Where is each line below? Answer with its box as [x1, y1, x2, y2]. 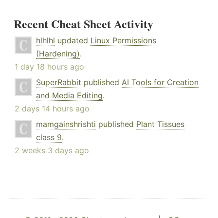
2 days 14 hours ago [15, 104, 90, 114]
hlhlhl [36, 36, 55, 46]
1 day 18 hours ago [15, 62, 84, 72]
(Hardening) [36, 49, 80, 59]
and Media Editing [36, 91, 103, 101]
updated [55, 36, 91, 46]
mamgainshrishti [36, 119, 96, 129]
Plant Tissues [136, 119, 184, 129]
